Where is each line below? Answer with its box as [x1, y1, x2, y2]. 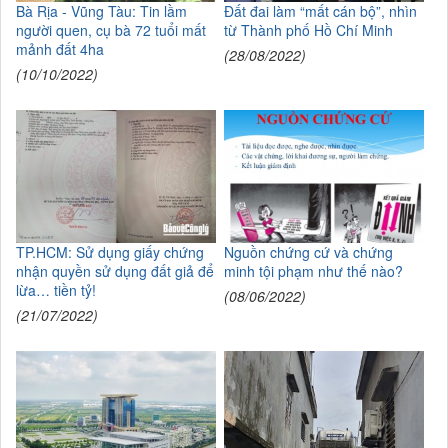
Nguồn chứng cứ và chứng [223, 241, 393, 262]
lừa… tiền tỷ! [16, 279, 96, 300]
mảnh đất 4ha [16, 39, 104, 60]
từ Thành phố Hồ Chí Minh [223, 20, 393, 41]
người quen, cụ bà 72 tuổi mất [16, 20, 206, 41]
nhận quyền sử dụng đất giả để [16, 260, 214, 281]
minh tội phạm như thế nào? [223, 260, 403, 281]
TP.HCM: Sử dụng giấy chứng [16, 241, 204, 262]
